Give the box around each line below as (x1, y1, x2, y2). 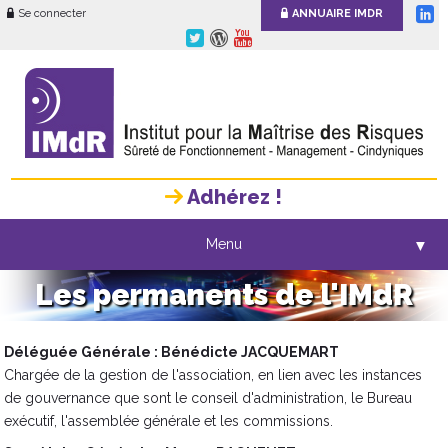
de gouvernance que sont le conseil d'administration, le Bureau (4, 390, 413, 407)
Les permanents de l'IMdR (35, 278, 413, 313)
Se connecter (18, 7, 87, 20)
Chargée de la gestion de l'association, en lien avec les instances (4, 367, 423, 384)
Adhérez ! (183, 185, 283, 210)
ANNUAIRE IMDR (292, 7, 384, 20)
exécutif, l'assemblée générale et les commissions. (4, 413, 334, 430)
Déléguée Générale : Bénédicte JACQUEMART (4, 344, 340, 361)
